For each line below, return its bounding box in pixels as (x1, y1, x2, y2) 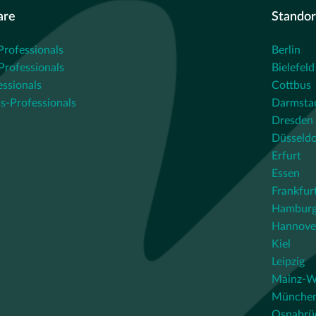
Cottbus (272, 80, 312, 91)
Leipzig (272, 256, 305, 267)
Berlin (272, 44, 301, 56)
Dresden (272, 115, 314, 126)
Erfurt (272, 150, 302, 162)
